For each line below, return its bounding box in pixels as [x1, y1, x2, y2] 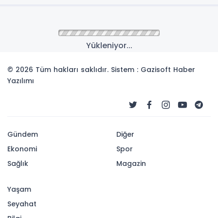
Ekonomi [7, 144, 37, 154]
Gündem [7, 129, 38, 139]
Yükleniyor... [86, 39, 132, 51]
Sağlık [7, 159, 28, 168]
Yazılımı [7, 76, 34, 86]
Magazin [116, 159, 146, 168]
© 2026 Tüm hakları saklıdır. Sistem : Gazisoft [7, 65, 173, 74]
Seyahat [7, 199, 36, 209]
